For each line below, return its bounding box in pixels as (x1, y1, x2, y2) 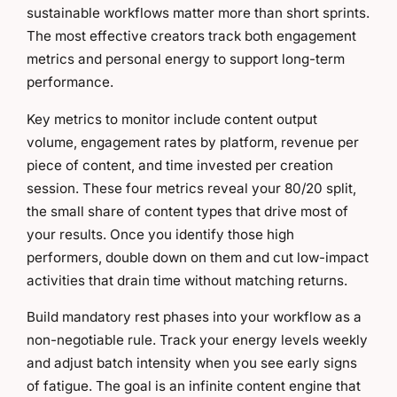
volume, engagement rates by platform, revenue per (27, 133, 359, 151)
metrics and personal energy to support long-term (27, 51, 345, 68)
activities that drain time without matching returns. (27, 271, 347, 289)
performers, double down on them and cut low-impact (27, 248, 369, 266)
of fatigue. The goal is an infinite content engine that (27, 377, 361, 394)
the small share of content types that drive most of (27, 202, 348, 220)
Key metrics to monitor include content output (27, 110, 317, 128)
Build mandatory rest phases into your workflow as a (27, 307, 362, 325)
